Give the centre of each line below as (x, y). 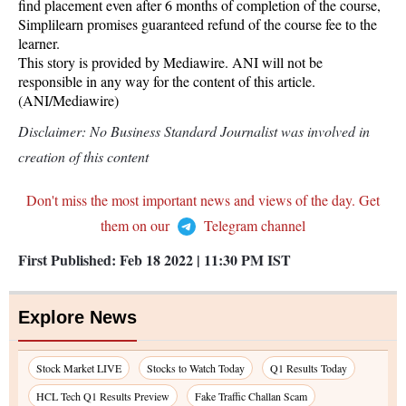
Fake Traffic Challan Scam (251, 396)
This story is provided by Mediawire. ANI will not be (170, 62)
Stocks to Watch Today (196, 368)
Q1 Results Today (309, 368)
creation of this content (83, 156)
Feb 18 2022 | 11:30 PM (192, 260)
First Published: (69, 260)
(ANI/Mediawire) (68, 100)
